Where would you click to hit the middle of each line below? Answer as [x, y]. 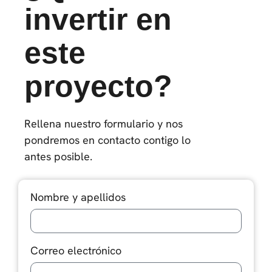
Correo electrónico [76, 250]
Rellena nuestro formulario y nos [104, 124]
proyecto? [98, 87]
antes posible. [58, 157]
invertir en [98, 20]
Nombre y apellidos [78, 197]
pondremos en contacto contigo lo [107, 140]
